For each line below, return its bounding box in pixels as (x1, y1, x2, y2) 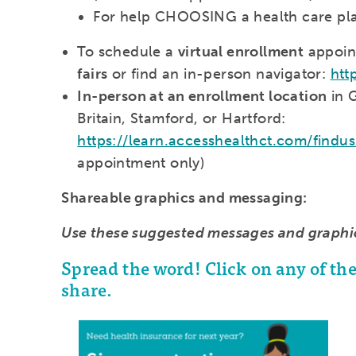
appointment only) (77, 154, 205, 172)
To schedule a (77, 43, 178, 61)
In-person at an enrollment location (77, 87, 327, 106)
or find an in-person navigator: (107, 65, 331, 83)
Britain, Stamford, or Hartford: (77, 110, 286, 128)
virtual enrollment (177, 43, 304, 61)
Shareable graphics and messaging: (61, 189, 308, 207)
